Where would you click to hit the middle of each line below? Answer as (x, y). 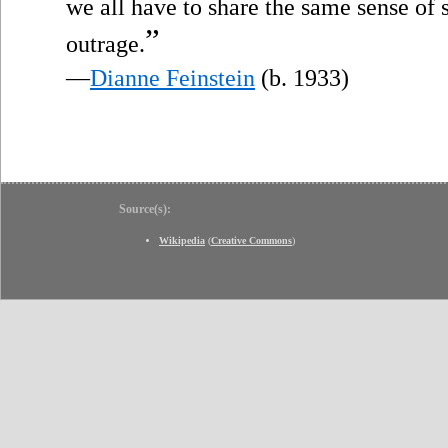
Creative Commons (251, 240)
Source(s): (145, 208)
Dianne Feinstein (172, 77)
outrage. (105, 43)
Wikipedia (182, 240)
